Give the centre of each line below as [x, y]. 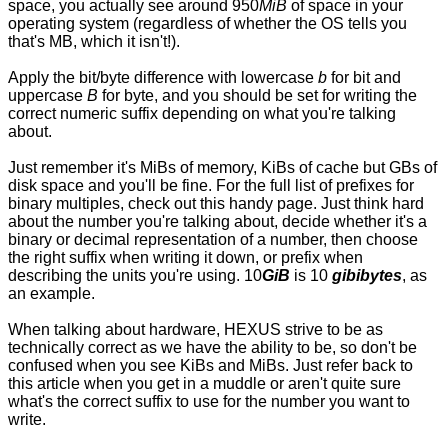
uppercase [47, 96]
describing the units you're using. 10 [135, 276]
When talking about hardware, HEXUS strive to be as [195, 330]
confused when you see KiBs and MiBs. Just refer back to [210, 366]
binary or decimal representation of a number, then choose [213, 240]
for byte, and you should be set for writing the [257, 96]
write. [27, 420]
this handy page [256, 204]
